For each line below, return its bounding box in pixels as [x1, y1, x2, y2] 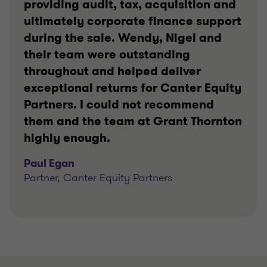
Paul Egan [24, 156, 74, 170]
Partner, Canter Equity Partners [24, 170, 172, 185]
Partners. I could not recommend [24, 97, 214, 113]
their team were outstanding [24, 46, 190, 63]
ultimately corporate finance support [24, 13, 241, 29]
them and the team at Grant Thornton [24, 113, 242, 129]
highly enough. [24, 130, 110, 146]
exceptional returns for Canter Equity [24, 80, 241, 96]
